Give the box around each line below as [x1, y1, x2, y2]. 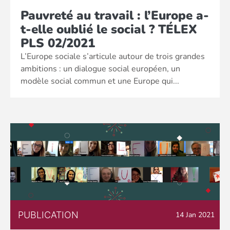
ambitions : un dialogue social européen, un [21, 63, 180, 74]
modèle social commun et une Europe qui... [21, 75, 179, 87]
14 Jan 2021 [176, 210, 215, 220]
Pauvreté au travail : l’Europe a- [21, 7, 209, 24]
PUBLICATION [18, 209, 79, 220]
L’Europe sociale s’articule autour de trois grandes [21, 51, 205, 62]
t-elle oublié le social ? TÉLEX [21, 21, 197, 37]
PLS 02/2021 [21, 35, 95, 51]
